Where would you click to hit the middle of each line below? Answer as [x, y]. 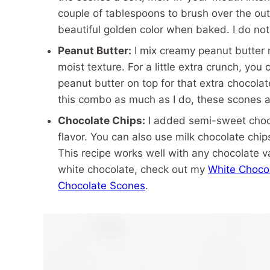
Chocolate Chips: [102, 121]
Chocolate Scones [102, 186]
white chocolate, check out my [133, 169]
